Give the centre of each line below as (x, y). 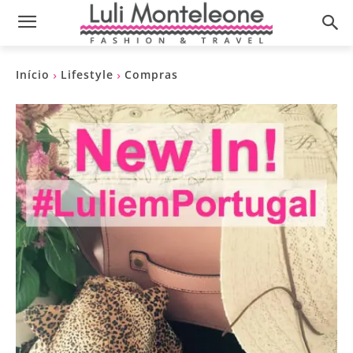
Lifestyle (87, 75)
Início (33, 75)
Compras (151, 75)
